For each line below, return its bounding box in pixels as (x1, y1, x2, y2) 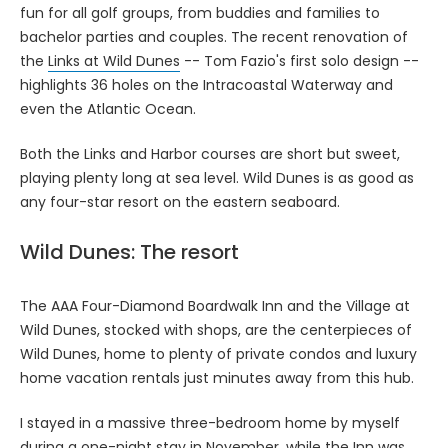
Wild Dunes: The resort (20, 237, 239, 266)
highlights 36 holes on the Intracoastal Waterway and (20, 74, 393, 95)
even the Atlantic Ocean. (20, 98, 196, 119)
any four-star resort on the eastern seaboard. (20, 191, 340, 212)
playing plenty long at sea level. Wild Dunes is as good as (20, 167, 414, 188)
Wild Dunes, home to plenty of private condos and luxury (20, 343, 417, 364)
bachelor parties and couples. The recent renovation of (20, 26, 408, 47)
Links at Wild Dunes (48, 50, 180, 71)
